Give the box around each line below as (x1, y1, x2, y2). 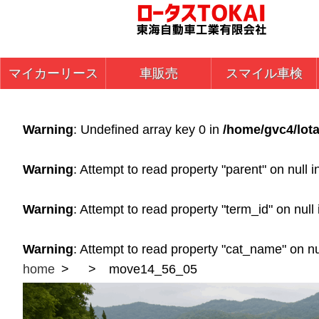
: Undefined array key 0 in (73, 122, 223, 137)
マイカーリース (8, 66, 98, 80)
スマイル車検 (225, 66, 303, 80)
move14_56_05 (109, 262, 197, 276)
